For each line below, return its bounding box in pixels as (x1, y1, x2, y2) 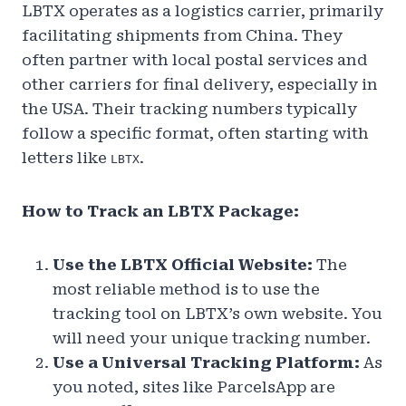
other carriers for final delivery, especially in (22, 75, 378, 94)
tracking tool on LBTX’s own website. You (53, 304, 382, 324)
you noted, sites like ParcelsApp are (53, 378, 335, 397)
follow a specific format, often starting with (22, 124, 369, 143)
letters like (22, 149, 111, 168)
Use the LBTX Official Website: (53, 256, 313, 275)
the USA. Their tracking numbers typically (22, 100, 357, 119)
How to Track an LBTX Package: (22, 202, 299, 221)
